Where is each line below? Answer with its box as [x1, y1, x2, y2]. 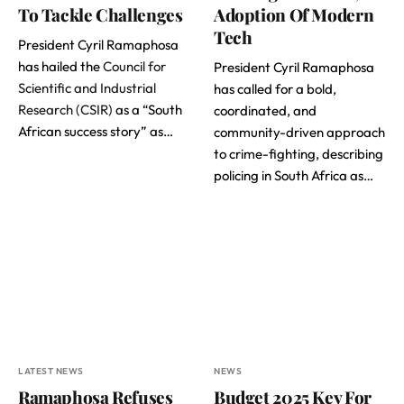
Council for [103, 57, 166, 75]
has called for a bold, [214, 79, 336, 97]
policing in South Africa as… [214, 166, 373, 184]
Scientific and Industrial [18, 78, 156, 96]
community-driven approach [214, 123, 385, 141]
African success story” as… [18, 122, 173, 140]
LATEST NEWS [18, 365, 84, 377]
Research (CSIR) [18, 100, 113, 118]
